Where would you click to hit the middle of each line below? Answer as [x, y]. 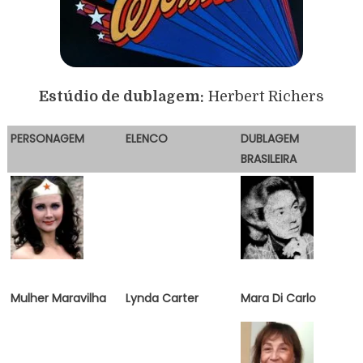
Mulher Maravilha [58, 298]
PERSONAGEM [47, 138]
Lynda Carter [162, 298]
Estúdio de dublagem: [122, 96]
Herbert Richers [264, 96]
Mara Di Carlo [278, 298]
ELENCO [146, 138]
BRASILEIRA [268, 158]
